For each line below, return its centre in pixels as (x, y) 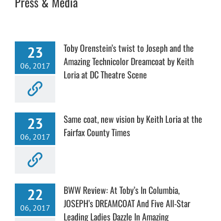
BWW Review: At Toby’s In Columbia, (122, 190)
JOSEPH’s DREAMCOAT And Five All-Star (127, 203)
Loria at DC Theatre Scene (105, 74)
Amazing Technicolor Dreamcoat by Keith (129, 61)
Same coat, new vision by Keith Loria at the (133, 119)
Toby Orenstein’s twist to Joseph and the (129, 48)
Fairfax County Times (97, 132)
